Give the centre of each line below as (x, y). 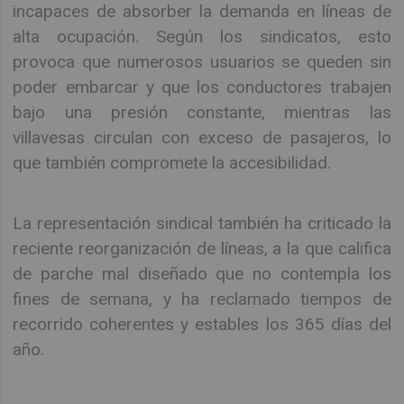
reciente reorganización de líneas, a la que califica (202, 248)
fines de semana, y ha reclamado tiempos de (202, 298)
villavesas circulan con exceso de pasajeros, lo (202, 138)
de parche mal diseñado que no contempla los (202, 273)
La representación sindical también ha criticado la (202, 223)
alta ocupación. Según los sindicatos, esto (202, 37)
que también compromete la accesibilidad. (172, 163)
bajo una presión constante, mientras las (202, 113)
